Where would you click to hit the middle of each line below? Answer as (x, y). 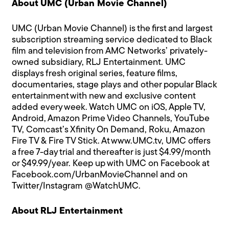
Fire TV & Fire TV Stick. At (62, 141)
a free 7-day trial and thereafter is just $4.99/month (111, 152)
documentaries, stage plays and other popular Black (114, 85)
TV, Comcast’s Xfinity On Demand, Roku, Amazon (109, 130)
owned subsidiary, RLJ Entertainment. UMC (99, 62)
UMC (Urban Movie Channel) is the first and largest (112, 29)
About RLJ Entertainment (67, 211)
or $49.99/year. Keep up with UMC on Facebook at (111, 164)
